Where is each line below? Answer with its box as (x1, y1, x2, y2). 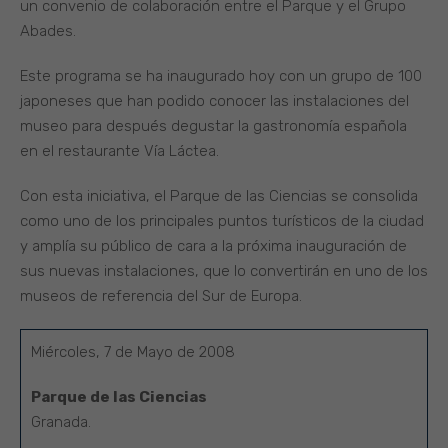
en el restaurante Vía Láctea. (20, 141, 219, 160)
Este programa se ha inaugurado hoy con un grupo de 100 (20, 66, 422, 85)
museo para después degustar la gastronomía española (20, 116, 407, 135)
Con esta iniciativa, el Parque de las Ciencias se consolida (20, 186, 418, 205)
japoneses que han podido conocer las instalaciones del (20, 91, 409, 110)
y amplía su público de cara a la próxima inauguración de (20, 236, 407, 255)
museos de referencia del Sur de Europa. (20, 286, 302, 305)
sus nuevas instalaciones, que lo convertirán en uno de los (20, 261, 428, 280)
